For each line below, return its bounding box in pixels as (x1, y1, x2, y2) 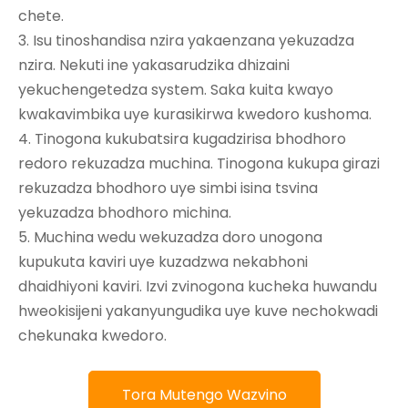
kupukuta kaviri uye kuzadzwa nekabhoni (18, 250, 308, 272)
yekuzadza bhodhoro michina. (18, 201, 235, 223)
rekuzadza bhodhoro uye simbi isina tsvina (18, 177, 318, 199)
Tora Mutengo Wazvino (121, 383, 287, 405)
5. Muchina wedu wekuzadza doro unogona (18, 226, 322, 248)
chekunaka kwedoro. (18, 324, 167, 346)
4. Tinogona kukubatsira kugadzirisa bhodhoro (18, 127, 346, 149)
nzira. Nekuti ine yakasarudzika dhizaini (18, 54, 290, 76)
